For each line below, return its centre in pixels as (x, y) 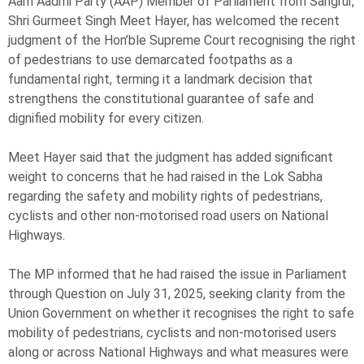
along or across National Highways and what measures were (178, 353)
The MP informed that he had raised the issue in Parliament (178, 275)
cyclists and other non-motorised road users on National (168, 216)
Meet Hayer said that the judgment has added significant (171, 158)
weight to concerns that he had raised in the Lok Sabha (165, 177)
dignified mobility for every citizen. (106, 119)
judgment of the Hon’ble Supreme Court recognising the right (182, 41)
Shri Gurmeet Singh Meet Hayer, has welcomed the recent (174, 21)
